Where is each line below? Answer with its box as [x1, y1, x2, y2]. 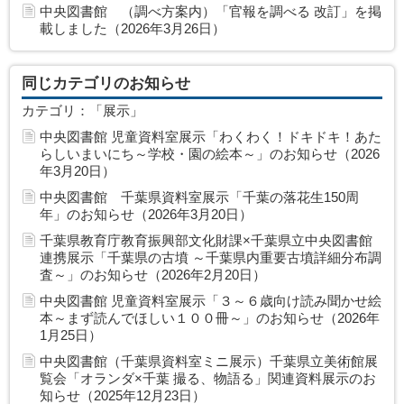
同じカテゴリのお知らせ [22, 75, 190, 92]
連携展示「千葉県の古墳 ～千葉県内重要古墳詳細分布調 [40, 250, 381, 265]
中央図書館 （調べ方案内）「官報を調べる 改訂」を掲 [40, 4, 381, 19]
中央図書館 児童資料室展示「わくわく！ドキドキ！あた [40, 129, 381, 144]
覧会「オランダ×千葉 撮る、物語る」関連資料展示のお [40, 371, 376, 386]
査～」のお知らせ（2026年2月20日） [40, 267, 266, 282]
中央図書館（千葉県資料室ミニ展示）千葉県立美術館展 [40, 353, 378, 369]
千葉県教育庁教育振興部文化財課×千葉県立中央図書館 [40, 233, 372, 248]
